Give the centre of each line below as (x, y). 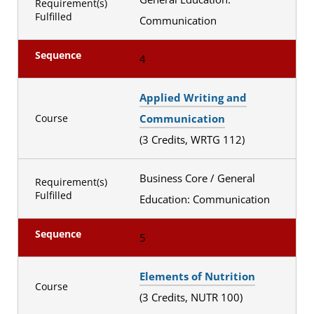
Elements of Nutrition (197, 276)
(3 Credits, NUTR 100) (192, 297)
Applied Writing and (193, 97)
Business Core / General (197, 178)
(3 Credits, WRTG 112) (193, 139)
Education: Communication (206, 199)
